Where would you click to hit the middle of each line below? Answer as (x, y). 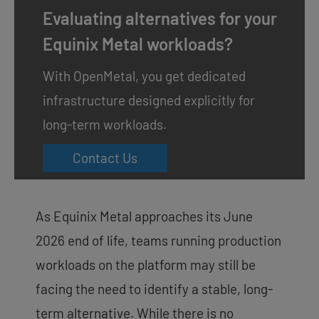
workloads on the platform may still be (146, 264)
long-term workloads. (105, 124)
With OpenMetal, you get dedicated (144, 75)
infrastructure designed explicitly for (149, 100)
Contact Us (105, 157)
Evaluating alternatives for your (160, 18)
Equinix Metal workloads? (138, 43)
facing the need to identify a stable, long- (154, 288)
